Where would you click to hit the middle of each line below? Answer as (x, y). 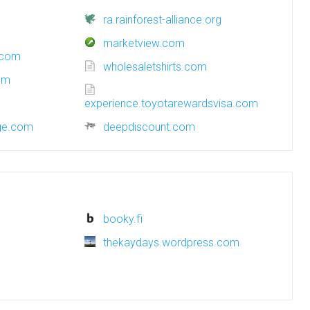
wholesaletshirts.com (155, 67)
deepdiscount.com (149, 127)
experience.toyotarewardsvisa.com (171, 103)
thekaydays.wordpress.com (171, 243)
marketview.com (144, 43)
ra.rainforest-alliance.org (162, 20)
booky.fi (123, 219)
